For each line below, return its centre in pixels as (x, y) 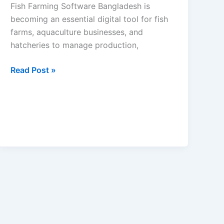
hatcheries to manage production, (75, 45)
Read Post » (33, 70)
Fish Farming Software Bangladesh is (80, 6)
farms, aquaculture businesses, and (77, 32)
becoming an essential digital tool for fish (89, 19)
